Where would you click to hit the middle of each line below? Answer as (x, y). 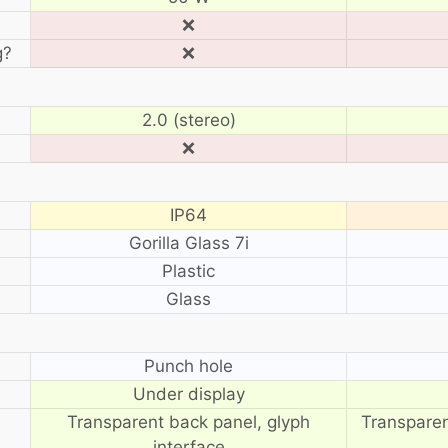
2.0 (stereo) (188, 119)
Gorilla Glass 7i (188, 242)
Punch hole (188, 365)
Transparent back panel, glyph (188, 421)
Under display (188, 393)
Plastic (188, 270)
